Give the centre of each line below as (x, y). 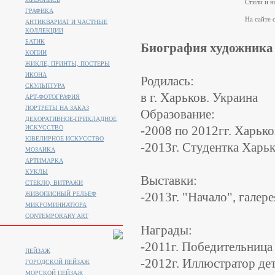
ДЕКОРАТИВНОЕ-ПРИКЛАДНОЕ (71, 119)
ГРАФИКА (39, 11)
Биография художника (207, 48)
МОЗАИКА (40, 149)
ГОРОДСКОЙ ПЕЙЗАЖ (57, 262)
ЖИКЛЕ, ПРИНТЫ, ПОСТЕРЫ (68, 64)
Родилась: (167, 81)
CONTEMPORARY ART (57, 216)
